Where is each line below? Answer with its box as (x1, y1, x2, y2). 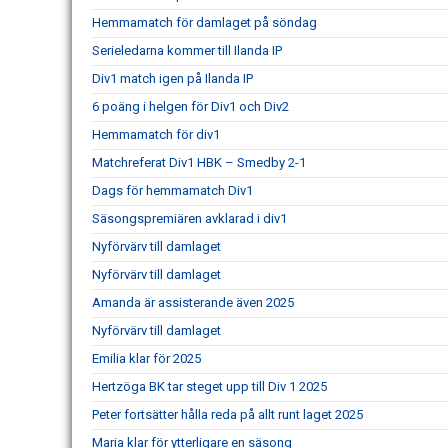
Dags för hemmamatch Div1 (92, 183, 253, 198)
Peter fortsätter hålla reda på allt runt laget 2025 (92, 407, 363, 422)
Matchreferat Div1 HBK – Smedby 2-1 (92, 155, 306, 170)
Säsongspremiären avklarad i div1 (92, 211, 287, 226)
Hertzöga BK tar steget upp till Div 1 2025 (92, 379, 327, 394)
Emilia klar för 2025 (92, 351, 201, 366)
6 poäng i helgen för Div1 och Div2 (92, 99, 289, 114)
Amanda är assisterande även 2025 (92, 295, 294, 310)
